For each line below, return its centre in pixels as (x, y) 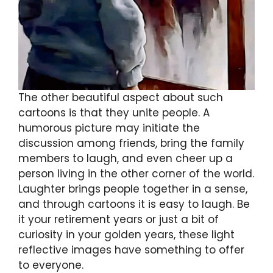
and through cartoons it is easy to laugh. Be (134, 204)
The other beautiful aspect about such (121, 98)
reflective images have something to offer (131, 250)
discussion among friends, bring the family (131, 144)
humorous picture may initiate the (109, 128)
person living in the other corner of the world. (136, 174)
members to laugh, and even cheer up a (126, 159)
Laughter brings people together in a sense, (133, 189)
